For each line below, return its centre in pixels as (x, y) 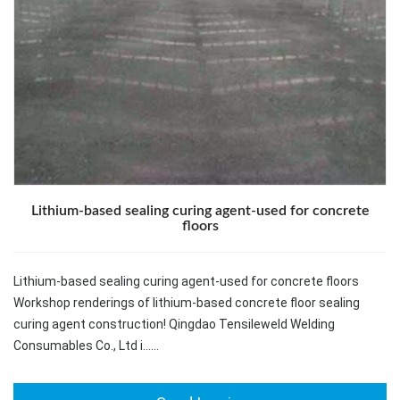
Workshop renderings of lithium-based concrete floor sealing (187, 303)
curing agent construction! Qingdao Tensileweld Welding (174, 325)
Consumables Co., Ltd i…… (86, 346)
